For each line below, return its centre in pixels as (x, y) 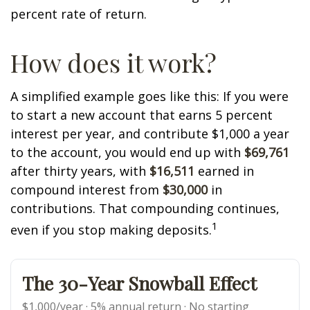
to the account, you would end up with (127, 152)
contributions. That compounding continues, (145, 208)
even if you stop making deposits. (111, 230)
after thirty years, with (80, 171)
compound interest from (86, 190)
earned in (224, 171)
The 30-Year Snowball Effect (139, 283)
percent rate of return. (79, 14)
